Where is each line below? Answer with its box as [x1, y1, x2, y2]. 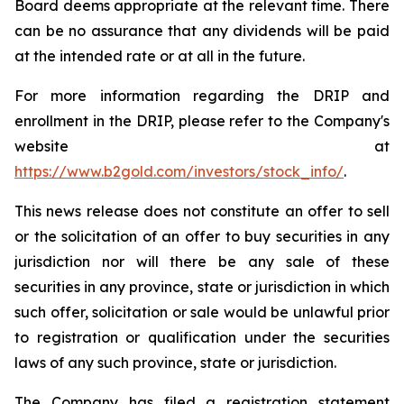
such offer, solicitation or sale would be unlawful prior [14, 303, 390, 321]
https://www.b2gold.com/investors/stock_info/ [14, 162, 344, 180]
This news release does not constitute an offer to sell [14, 202, 390, 220]
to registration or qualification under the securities [14, 328, 390, 346]
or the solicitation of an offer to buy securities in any [14, 227, 390, 245]
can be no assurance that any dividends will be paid [14, 22, 390, 40]
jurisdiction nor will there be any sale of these [14, 252, 390, 271]
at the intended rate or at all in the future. [14, 47, 305, 65]
